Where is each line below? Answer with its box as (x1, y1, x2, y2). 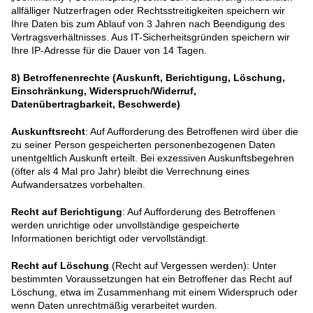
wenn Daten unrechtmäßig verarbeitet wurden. (11, 300, 217, 312)
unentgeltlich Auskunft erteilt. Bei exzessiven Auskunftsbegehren (11, 152, 294, 164)
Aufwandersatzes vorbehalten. (11, 179, 145, 191)
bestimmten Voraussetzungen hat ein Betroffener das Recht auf (11, 273, 292, 285)
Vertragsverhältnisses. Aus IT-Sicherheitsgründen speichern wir (11, 31, 290, 43)
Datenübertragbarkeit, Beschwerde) (11, 99, 180, 110)
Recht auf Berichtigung (11, 206, 122, 218)
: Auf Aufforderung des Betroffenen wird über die (85, 126, 298, 138)
